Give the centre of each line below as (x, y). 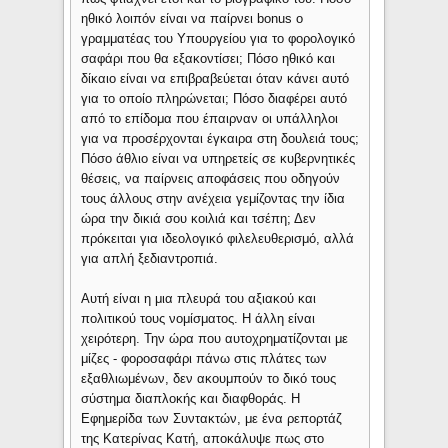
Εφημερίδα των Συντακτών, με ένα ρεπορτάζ (212, 419)
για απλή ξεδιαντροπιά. (150, 259)
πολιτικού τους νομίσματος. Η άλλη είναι (198, 319)
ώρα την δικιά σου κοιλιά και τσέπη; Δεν (199, 219)
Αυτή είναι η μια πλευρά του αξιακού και (199, 299)
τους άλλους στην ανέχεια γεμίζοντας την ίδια (213, 199)
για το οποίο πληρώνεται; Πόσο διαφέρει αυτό (214, 99)
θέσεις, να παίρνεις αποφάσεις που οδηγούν (211, 179)
